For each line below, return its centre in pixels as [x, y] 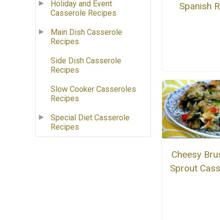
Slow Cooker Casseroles [93, 89]
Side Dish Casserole [86, 61]
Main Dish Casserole [86, 32]
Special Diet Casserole [90, 118]
